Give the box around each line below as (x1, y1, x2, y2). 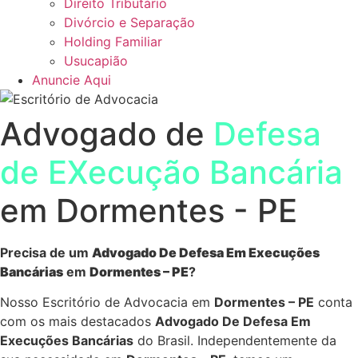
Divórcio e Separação (64, 14, 195, 30)
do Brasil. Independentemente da (133, 332, 336, 349)
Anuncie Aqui (32, 72, 111, 88)
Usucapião (64, 53, 128, 69)
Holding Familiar (64, 34, 162, 50)
